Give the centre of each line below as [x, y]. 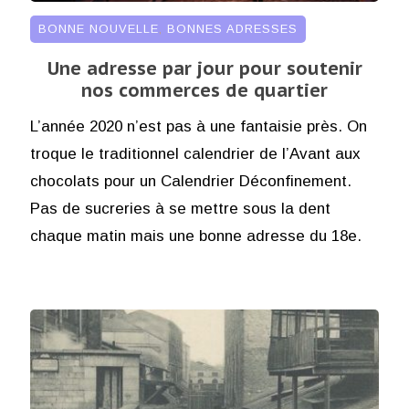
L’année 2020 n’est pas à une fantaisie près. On [198, 126]
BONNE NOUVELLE [98, 28]
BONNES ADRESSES [232, 28]
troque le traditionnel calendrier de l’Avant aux [195, 153]
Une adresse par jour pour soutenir [204, 68]
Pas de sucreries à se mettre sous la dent [180, 208]
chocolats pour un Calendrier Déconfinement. [190, 181]
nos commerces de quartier [204, 90]
